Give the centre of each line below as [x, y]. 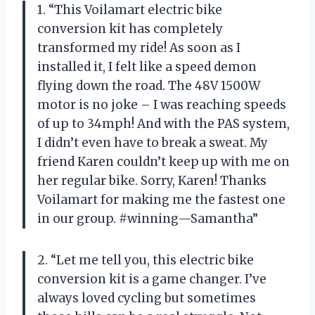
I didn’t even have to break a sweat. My [153, 143]
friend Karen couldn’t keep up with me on [163, 162]
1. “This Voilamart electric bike [130, 10]
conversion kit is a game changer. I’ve [152, 279]
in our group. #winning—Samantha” [148, 219]
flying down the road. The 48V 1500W [149, 86]
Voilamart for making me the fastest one [161, 200]
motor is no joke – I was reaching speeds [162, 105]
